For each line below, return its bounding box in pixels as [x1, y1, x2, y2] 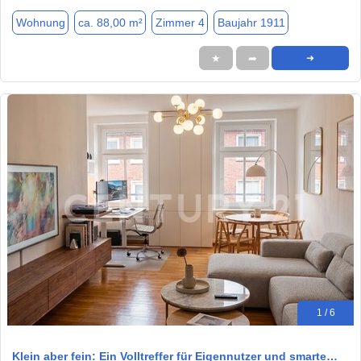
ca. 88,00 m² [77, 15, 143, 29]
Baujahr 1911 [217, 15, 285, 29]
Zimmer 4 [155, 15, 205, 29]
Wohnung [15, 15, 65, 29]
